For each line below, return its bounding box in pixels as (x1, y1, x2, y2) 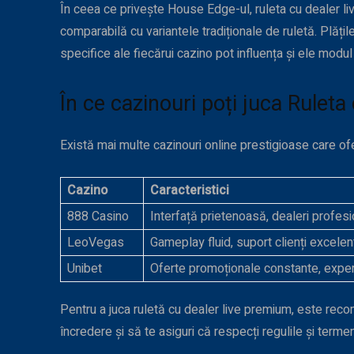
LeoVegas (67, 233, 124, 253)
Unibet (67, 259, 102, 279)
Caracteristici (150, 181, 229, 201)
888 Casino (67, 207, 129, 227)
